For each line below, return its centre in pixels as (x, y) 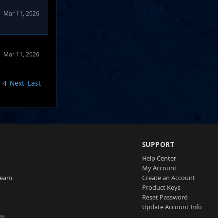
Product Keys (161, 188)
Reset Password (165, 197)
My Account (159, 168)
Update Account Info (172, 207)
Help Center (159, 158)
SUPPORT (158, 145)
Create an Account (168, 178)
